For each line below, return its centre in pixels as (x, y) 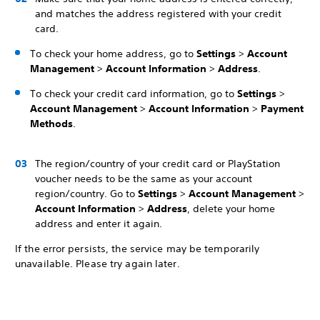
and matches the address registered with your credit (158, 14)
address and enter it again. (99, 224)
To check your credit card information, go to (134, 94)
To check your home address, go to (113, 54)
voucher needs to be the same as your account (144, 179)
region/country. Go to (86, 194)
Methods (51, 124)
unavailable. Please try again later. (97, 264)
